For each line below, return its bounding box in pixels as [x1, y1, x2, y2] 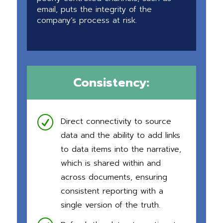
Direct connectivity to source [60, 115, 171, 128]
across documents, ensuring [60, 171, 167, 184]
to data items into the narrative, [60, 143, 181, 156]
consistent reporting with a [60, 185, 163, 198]
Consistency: [73, 74, 150, 92]
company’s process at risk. [36, 14, 137, 27]
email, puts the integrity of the [36, 3, 152, 16]
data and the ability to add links [60, 129, 180, 142]
